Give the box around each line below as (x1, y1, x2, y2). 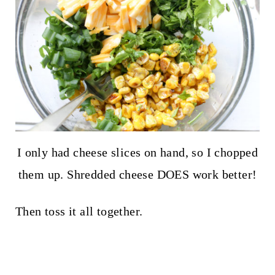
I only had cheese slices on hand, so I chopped (17, 145, 258, 159)
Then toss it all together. (15, 204, 143, 218)
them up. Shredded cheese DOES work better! (18, 167, 257, 181)
